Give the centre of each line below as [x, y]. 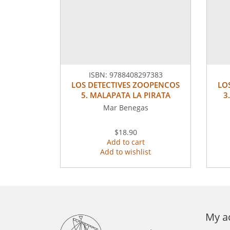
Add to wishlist [126, 152]
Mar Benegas [126, 108]
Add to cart [126, 142]
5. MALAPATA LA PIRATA [126, 95]
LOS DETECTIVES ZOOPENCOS [126, 85]
